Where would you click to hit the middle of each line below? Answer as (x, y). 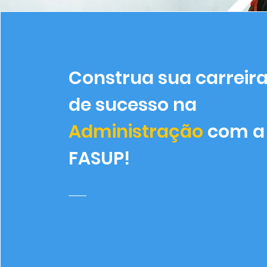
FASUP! (100, 159)
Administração (136, 132)
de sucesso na (133, 105)
